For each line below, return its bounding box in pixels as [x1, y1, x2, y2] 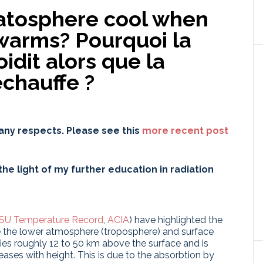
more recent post [142, 125, 228, 136]
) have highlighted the [129, 214, 222, 225]
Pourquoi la [75, 28, 191, 52]
